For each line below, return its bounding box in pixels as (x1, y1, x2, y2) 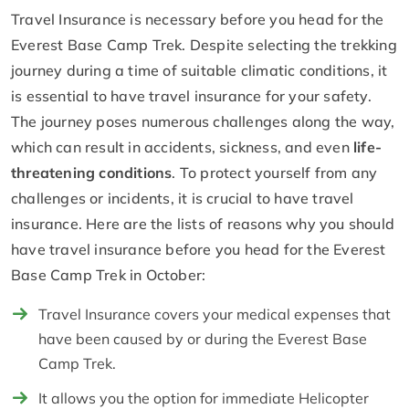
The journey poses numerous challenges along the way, (11, 112, 395, 131)
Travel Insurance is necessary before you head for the (11, 10, 384, 29)
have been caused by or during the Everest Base (38, 330, 367, 349)
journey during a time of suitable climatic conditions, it (11, 61, 388, 80)
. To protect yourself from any (172, 163, 378, 183)
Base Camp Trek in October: (11, 266, 206, 285)
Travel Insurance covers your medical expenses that (38, 305, 391, 324)
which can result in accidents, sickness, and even (11, 138, 354, 157)
